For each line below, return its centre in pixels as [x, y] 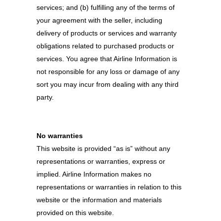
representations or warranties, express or [101, 161]
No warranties [60, 136]
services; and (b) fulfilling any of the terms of [106, 7]
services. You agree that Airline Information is [107, 59]
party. [45, 97]
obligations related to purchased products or [105, 46]
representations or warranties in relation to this [109, 187]
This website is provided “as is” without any [103, 148]
